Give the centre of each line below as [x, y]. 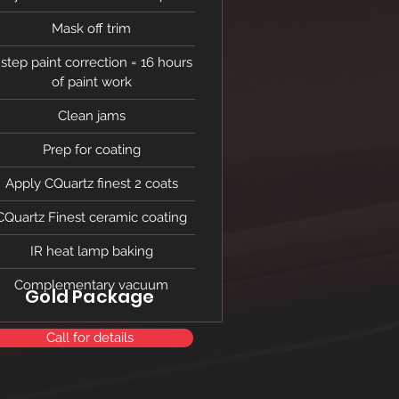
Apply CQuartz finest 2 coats [91, 183]
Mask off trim [92, 28]
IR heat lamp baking [91, 251]
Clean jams [91, 116]
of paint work [91, 82]
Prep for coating [91, 150]
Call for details [90, 338]
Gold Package [90, 297]
